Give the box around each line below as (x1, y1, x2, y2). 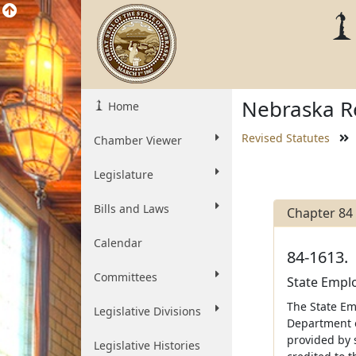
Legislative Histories (94, 338, 200, 353)
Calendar (94, 235, 142, 250)
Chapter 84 (286, 204, 353, 222)
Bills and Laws (94, 201, 169, 216)
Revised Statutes (242, 130, 330, 145)
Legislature (94, 167, 153, 182)
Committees (94, 269, 157, 284)
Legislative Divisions (94, 304, 201, 319)
